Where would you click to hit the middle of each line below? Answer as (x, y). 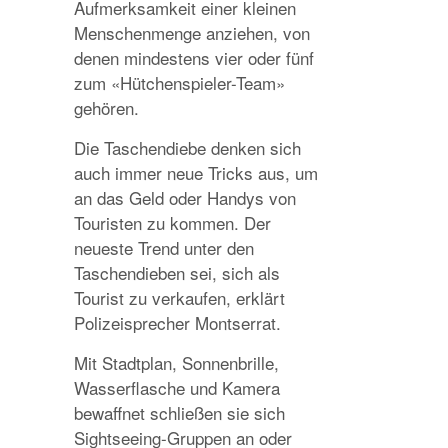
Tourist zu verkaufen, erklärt (179, 297)
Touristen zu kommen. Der (172, 222)
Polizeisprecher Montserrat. (177, 322)
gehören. (106, 107)
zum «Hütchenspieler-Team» (179, 82)
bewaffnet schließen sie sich (179, 412)
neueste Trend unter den (164, 247)
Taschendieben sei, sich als (177, 272)
